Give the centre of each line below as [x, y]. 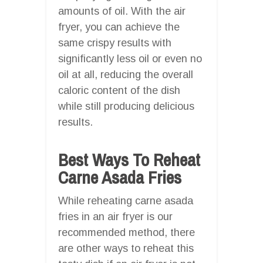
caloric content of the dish [119, 90]
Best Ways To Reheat [129, 159]
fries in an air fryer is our [115, 216]
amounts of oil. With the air [122, 11]
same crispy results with [115, 43]
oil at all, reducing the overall [126, 74]
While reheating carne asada [126, 200]
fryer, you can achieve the [119, 27]
